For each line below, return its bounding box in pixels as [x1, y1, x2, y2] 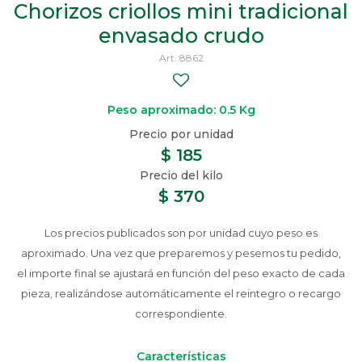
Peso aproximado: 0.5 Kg [107, 103, 255, 117]
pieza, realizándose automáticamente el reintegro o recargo [21, 287, 341, 300]
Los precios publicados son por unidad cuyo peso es [44, 226, 318, 239]
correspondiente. [135, 307, 227, 320]
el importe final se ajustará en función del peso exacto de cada [17, 267, 345, 280]
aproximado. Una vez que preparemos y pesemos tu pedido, [21, 246, 341, 259]
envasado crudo [98, 23, 264, 48]
